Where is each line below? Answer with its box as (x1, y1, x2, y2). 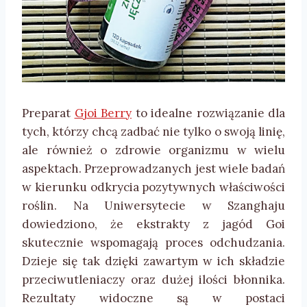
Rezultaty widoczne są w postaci (22, 291, 285, 306)
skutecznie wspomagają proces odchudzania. (22, 235, 285, 250)
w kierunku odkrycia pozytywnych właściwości (22, 180, 285, 195)
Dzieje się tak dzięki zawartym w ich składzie (22, 254, 285, 269)
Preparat (22, 106, 75, 121)
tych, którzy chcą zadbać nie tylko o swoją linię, (22, 124, 285, 139)
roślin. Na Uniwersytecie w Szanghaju (22, 198, 285, 213)
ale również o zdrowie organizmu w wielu (22, 143, 285, 158)
